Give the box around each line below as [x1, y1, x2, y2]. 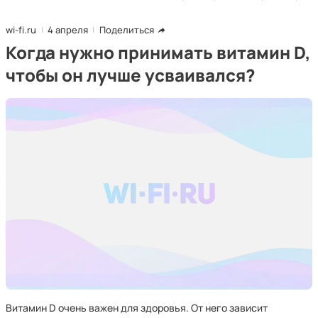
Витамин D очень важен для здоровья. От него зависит [6, 301, 268, 314]
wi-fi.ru [6, 23, 36, 36]
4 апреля [48, 23, 88, 36]
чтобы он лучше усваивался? [6, 63, 256, 87]
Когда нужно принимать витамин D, [6, 40, 311, 64]
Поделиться [99, 23, 154, 36]
